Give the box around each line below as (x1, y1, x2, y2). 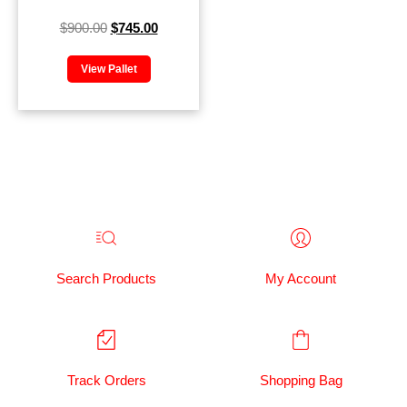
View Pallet (80, 62, 137, 75)
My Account (265, 270, 336, 286)
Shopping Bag (259, 372, 342, 388)
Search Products (56, 270, 156, 286)
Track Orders (66, 372, 146, 388)
